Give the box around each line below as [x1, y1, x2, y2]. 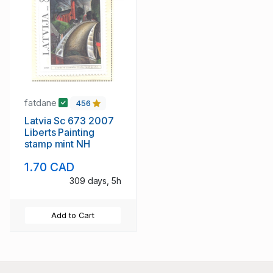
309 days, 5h [69, 175, 121, 186]
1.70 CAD [24, 159, 75, 174]
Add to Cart [51, 210, 94, 220]
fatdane [24, 97, 59, 109]
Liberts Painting [24, 126, 94, 138]
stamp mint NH [24, 137, 90, 150]
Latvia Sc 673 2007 [24, 114, 114, 127]
